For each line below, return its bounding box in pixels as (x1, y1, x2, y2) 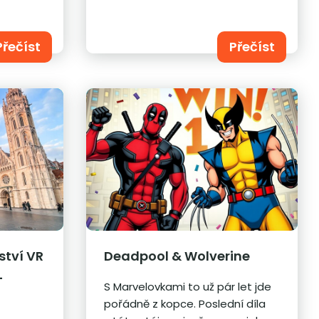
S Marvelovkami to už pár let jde (103, 278, 271, 294)
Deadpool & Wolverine (103, 246, 250, 265)
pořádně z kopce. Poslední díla (103, 296, 266, 311)
